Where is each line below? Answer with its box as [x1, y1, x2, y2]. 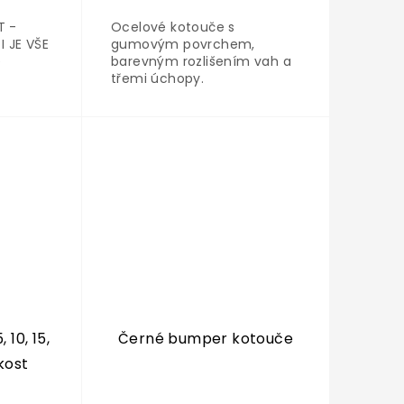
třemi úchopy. [110, 69, 208, 88]
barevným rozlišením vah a [110, 52, 291, 71]
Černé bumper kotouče [117, 328, 293, 350]
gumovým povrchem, [110, 35, 255, 54]
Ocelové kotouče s [110, 18, 235, 37]
